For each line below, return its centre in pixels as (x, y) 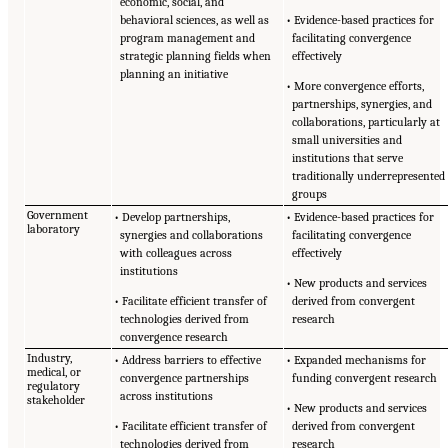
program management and (188, 37)
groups (310, 193)
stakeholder (56, 399)
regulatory (54, 385)
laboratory (54, 228)
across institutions (167, 395)
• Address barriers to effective (188, 359)
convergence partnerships (185, 377)
